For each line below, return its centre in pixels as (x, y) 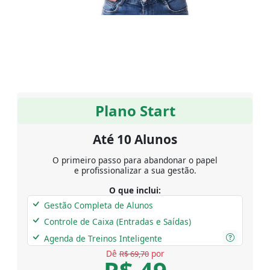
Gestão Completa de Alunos (98, 205)
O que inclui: (135, 190)
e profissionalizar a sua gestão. (135, 170)
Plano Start (135, 110)
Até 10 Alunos (135, 139)
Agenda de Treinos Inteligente (102, 238)
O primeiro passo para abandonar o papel (135, 160)
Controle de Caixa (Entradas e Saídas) (117, 221)
